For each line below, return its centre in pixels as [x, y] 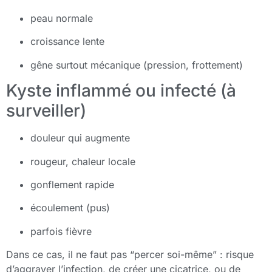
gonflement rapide [72, 185]
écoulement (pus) [70, 208]
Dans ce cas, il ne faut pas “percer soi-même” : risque [130, 255]
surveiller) [46, 111]
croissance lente [67, 42]
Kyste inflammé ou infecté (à [121, 91]
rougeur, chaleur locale [83, 161]
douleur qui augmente [80, 138]
